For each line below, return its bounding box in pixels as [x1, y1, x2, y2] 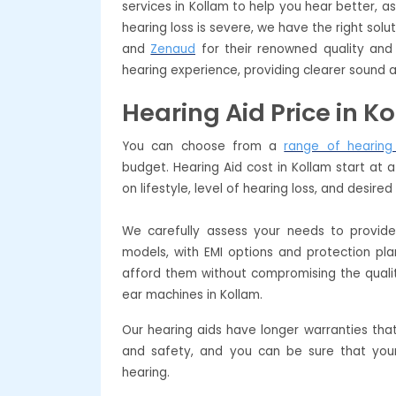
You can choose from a [122, 137, 285, 155]
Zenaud [150, 40, 196, 57]
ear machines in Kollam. [122, 286, 263, 303]
